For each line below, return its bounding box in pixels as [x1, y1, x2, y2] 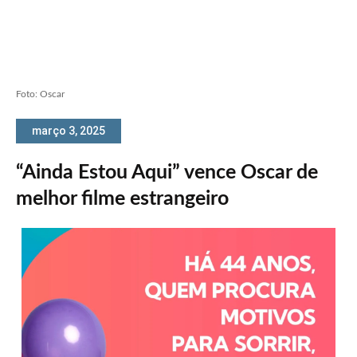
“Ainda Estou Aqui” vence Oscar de [16, 162, 318, 182]
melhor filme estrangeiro [16, 188, 229, 209]
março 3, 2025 [32, 124, 105, 137]
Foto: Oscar [16, 88, 65, 99]
